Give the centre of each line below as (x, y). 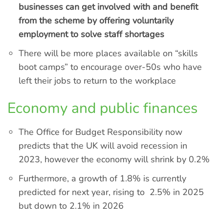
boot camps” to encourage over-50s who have (110, 67)
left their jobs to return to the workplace (98, 80)
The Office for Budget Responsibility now (101, 132)
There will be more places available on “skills (109, 53)
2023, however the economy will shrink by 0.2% (114, 159)
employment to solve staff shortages (92, 34)
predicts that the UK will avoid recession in (103, 145)
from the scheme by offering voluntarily (96, 20)
